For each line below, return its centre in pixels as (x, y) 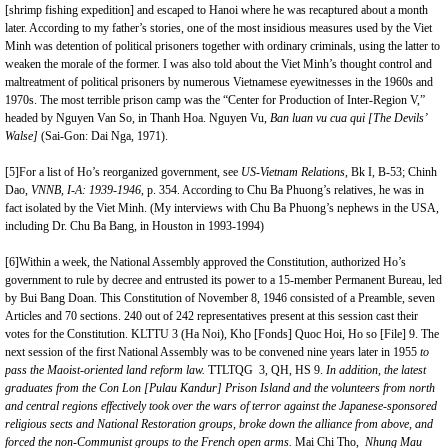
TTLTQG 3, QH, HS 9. (265, 370)
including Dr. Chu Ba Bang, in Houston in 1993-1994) (134, 226)
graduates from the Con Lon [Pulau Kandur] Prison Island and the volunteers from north (220, 388)
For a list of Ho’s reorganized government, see (130, 172)
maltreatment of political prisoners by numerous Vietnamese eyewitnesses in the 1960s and (219, 82)
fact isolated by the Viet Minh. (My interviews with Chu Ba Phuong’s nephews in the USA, (222, 208)
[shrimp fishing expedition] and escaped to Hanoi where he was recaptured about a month (216, 10)
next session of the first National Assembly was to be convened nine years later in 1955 (211, 352)
